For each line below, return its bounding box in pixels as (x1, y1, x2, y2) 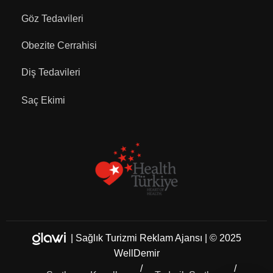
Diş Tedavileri (21, 67, 80, 78)
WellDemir (113, 248, 160, 259)
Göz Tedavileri (21, 13, 83, 24)
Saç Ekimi (21, 95, 65, 106)
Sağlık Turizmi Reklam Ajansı (73, 233, 205, 244)
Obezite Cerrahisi (21, 40, 97, 51)
